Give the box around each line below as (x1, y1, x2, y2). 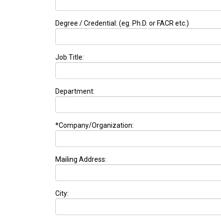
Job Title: (55, 53, 84, 62)
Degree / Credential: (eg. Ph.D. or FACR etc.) (55, 19, 189, 28)
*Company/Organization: (55, 121, 134, 130)
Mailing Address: (55, 155, 107, 164)
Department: (55, 87, 95, 96)
